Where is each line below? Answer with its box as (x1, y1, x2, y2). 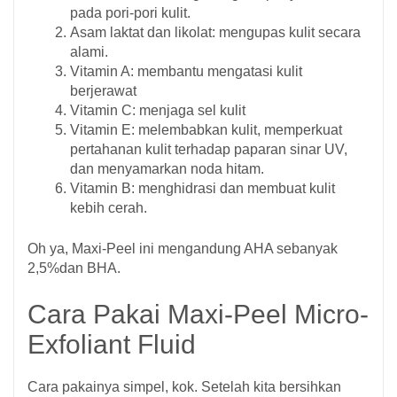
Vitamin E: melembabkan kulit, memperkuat (70, 122, 342, 138)
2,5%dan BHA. (27, 261, 121, 276)
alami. (70, 44, 108, 60)
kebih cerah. (70, 200, 147, 216)
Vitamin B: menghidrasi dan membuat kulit (70, 181, 335, 197)
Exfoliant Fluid (27, 330, 196, 360)
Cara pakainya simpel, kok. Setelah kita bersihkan (27, 379, 341, 395)
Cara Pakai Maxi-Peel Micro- (27, 300, 369, 330)
